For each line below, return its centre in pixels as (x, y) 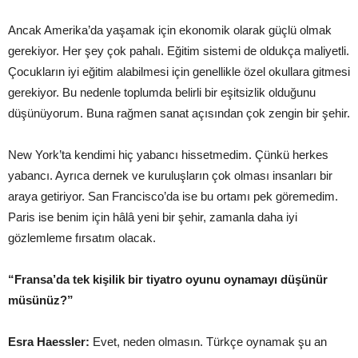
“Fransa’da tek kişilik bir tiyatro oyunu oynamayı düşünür (168, 279)
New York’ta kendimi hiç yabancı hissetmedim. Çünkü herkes (168, 155)
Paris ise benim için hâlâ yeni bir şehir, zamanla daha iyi (153, 217)
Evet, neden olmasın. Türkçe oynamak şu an (210, 342)
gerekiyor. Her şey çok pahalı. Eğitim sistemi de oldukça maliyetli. (179, 51)
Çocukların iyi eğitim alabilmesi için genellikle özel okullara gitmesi (179, 72)
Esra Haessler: (50, 342)
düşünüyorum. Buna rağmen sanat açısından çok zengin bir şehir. (179, 113)
